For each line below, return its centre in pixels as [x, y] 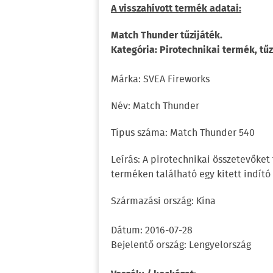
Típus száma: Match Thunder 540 [183, 133]
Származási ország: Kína [163, 201]
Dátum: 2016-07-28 [152, 231]
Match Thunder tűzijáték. [167, 36]
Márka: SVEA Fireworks [160, 80]
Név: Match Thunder [155, 106]
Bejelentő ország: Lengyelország [181, 245]
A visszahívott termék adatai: [176, 9]
